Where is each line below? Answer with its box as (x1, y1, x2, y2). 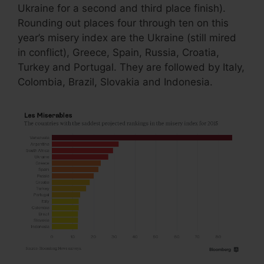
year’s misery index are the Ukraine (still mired (18, 32, 236, 44)
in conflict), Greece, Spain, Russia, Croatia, (18, 47, 219, 58)
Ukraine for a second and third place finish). (18, 2, 226, 14)
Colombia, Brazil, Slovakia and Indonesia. (18, 76, 213, 88)
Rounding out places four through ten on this (18, 17, 229, 29)
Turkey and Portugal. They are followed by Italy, (18, 61, 245, 73)
